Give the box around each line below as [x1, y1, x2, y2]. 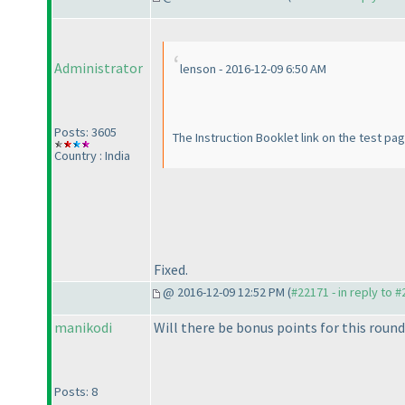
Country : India [54, 147, 130, 165]
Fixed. [154, 259, 188, 278]
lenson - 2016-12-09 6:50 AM [180, 61, 326, 78]
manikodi [54, 318, 112, 337]
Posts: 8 [54, 383, 98, 400]
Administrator [54, 59, 143, 78]
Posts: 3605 [54, 124, 117, 141]
